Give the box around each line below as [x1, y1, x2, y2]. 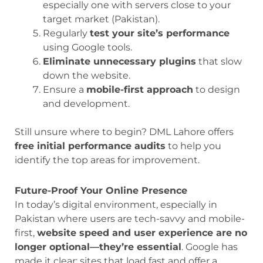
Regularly [43, 27, 90, 39]
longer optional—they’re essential [15, 241, 181, 252]
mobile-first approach [86, 83, 193, 95]
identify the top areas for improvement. [15, 154, 200, 166]
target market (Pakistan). [43, 13, 160, 25]
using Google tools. [43, 41, 132, 53]
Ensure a [43, 83, 86, 95]
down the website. [43, 69, 130, 81]
